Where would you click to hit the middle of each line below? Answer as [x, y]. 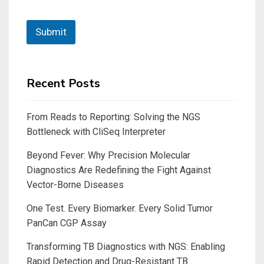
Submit [51, 32]
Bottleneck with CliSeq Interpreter [96, 131]
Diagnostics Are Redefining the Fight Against [119, 170]
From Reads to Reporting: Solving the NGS [113, 117]
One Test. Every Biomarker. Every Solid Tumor [120, 208]
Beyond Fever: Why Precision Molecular [108, 155]
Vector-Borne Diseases [75, 184]
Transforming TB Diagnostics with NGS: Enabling [126, 246]
